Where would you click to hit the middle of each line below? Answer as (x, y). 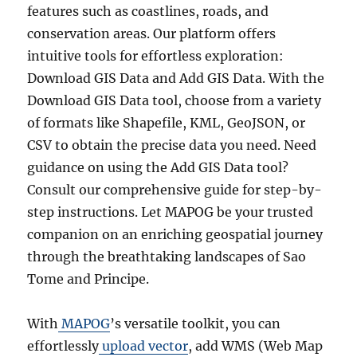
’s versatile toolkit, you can (196, 324)
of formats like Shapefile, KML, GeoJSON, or (167, 123)
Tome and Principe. (88, 279)
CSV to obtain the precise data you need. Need (172, 145)
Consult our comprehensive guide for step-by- (175, 190)
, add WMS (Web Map (256, 346)
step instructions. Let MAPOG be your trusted (171, 212)
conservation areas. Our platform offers (152, 33)
